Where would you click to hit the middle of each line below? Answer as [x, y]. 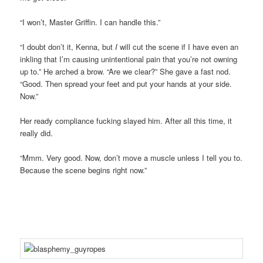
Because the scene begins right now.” [84, 170]
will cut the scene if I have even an [178, 47]
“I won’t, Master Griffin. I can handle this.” [90, 22]
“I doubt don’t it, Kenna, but [68, 47]
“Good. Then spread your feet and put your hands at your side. [126, 84]
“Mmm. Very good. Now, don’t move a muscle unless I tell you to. [131, 158]
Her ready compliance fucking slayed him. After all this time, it [126, 121]
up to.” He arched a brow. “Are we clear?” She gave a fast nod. [126, 72]
